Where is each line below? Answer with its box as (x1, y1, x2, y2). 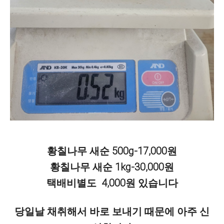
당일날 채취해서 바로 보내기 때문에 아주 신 (14, 205, 209, 217)
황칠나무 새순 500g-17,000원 (47, 145, 177, 157)
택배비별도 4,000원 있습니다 (46, 177, 178, 189)
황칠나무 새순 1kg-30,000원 (50, 161, 174, 173)
